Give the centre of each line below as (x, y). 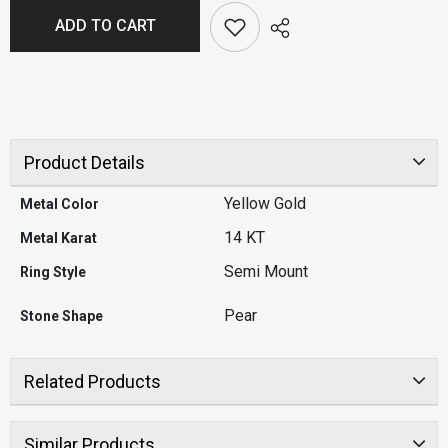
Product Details (84, 163)
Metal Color (59, 204)
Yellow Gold (265, 204)
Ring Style (53, 272)
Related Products (92, 382)
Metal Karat (58, 238)
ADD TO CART (105, 26)
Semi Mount (266, 272)
